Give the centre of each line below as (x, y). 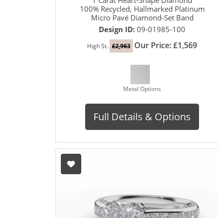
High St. (98, 46)
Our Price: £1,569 (166, 45)
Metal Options (142, 89)
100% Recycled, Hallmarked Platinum (142, 9)
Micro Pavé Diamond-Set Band (142, 17)
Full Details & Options (142, 116)
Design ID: (118, 29)
